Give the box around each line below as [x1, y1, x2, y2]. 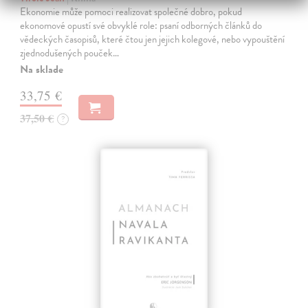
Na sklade [20, 60, 64, 78]
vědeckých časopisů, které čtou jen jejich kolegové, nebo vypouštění [20, 31, 285, 47]
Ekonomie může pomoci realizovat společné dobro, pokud [20, 3, 243, 19]
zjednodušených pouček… [20, 45, 120, 60]
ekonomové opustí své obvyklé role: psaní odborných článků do [20, 17, 263, 33]
